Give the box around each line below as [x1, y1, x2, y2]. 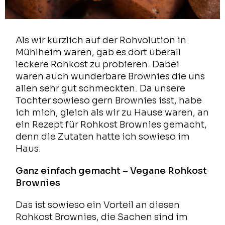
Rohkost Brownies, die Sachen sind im [16, 211, 188, 223]
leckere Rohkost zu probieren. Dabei [16, 59, 180, 70]
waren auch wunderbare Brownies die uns [16, 71, 205, 82]
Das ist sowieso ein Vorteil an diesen [16, 199, 180, 211]
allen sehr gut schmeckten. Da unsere [16, 83, 186, 94]
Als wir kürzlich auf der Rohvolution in [16, 35, 187, 46]
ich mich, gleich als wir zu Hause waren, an [16, 107, 209, 119]
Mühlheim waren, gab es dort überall [16, 47, 181, 58]
